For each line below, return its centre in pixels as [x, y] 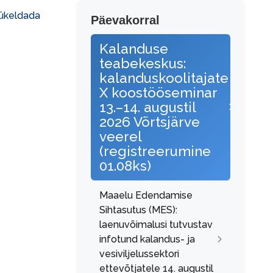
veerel [120, 136]
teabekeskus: [143, 63]
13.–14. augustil [147, 107]
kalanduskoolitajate [164, 78]
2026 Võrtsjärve [150, 122]
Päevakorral [125, 20]
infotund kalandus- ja [147, 239]
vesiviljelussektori [139, 254]
